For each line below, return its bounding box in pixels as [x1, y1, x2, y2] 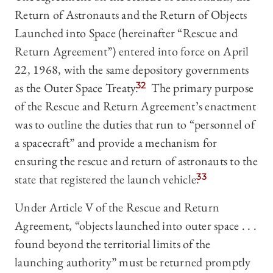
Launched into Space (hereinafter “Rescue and [15, 25, 238, 41]
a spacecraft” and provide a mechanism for [15, 135, 218, 151]
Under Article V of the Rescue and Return [15, 199, 219, 216]
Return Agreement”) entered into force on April [15, 43, 249, 60]
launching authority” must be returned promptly [15, 254, 251, 271]
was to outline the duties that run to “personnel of [15, 116, 255, 133]
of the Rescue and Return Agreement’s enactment [15, 98, 257, 115]
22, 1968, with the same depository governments [15, 62, 249, 78]
